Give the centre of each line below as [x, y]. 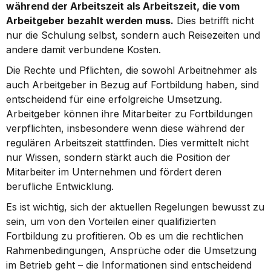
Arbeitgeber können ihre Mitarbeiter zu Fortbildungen [129, 114]
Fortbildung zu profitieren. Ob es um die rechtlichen [125, 236]
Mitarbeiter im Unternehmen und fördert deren [114, 172]
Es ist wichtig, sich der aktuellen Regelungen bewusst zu [135, 207]
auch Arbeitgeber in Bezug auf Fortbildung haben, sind [132, 85]
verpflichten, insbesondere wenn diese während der [126, 128]
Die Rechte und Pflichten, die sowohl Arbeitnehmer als [132, 70]
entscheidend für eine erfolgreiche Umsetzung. [114, 99]
